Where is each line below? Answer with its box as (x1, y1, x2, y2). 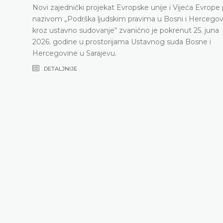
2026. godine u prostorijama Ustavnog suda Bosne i (32, 37, 211, 46)
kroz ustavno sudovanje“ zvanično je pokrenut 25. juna (32, 25, 219, 35)
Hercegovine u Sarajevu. (32, 48, 116, 58)
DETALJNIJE (42, 65, 77, 72)
